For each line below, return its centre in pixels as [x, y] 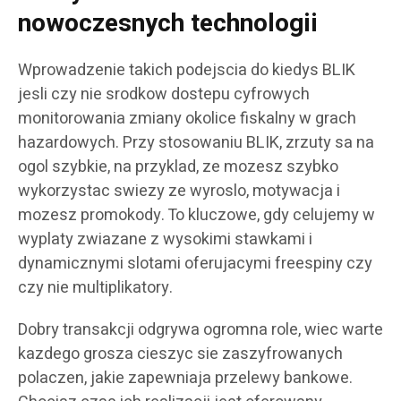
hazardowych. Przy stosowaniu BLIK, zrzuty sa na [196, 142]
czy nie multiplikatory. [95, 287]
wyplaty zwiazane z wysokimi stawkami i [165, 239]
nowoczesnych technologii [168, 23]
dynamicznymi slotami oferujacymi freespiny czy [195, 263]
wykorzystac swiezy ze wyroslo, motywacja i [179, 191]
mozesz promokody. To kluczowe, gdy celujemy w [196, 215]
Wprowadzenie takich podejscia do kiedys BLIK [187, 70]
